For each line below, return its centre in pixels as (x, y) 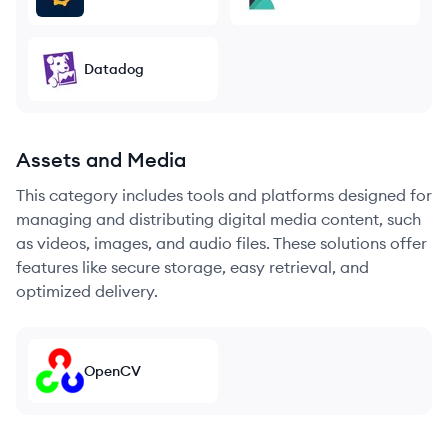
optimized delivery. (87, 291)
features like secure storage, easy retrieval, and (192, 267)
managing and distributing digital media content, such (218, 219)
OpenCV (112, 371)
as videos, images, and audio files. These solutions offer (221, 243)
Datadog (114, 69)
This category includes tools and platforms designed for (224, 195)
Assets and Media (101, 159)
